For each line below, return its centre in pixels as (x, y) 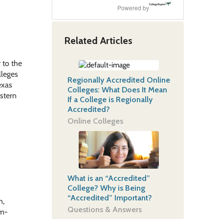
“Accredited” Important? (109, 197)
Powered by (133, 7)
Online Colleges (95, 121)
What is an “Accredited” (109, 178)
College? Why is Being (106, 188)
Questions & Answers (104, 209)
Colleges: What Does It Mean (117, 89)
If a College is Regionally (110, 99)
